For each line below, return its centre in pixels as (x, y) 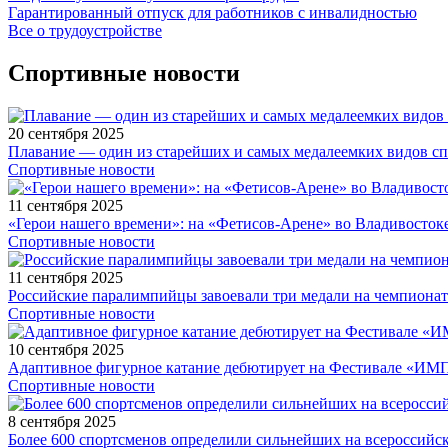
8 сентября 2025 (62, 421)
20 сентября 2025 (66, 133)
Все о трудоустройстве (85, 30)
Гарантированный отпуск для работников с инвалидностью (212, 12)
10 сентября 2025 (66, 349)
